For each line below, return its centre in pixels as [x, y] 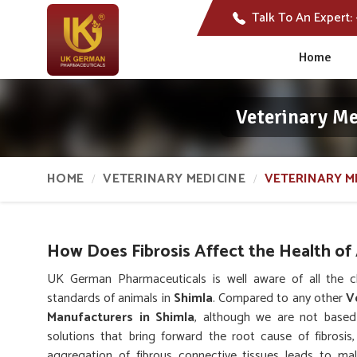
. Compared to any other [279, 298]
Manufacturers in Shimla [121, 318]
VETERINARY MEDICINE [174, 179]
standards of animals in [110, 298]
